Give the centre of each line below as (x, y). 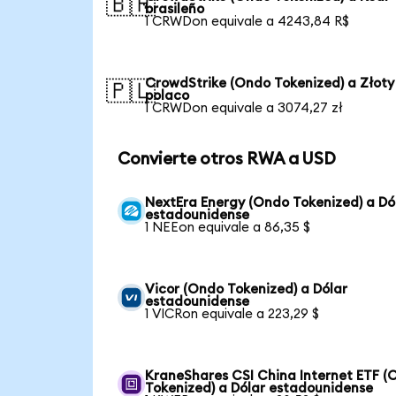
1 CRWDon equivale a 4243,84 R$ (247, 21)
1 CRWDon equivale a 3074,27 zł (244, 108)
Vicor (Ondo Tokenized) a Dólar (247, 289)
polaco (168, 95)
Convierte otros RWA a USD (226, 160)
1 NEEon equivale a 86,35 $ (228, 227)
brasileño (175, 9)
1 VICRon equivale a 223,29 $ (232, 314)
